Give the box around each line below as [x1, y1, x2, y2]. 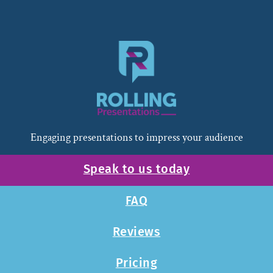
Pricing [115, 256, 158, 271]
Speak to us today [83, 162, 190, 177]
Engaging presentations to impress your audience [30, 130, 243, 144]
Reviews [112, 225, 161, 239]
